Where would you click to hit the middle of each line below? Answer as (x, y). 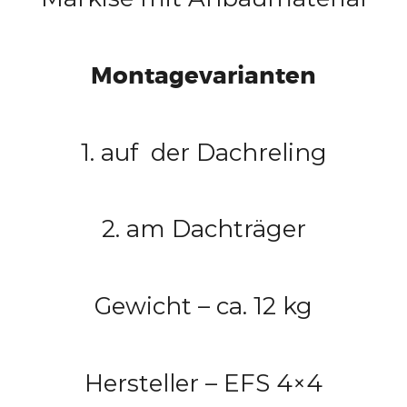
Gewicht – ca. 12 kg (203, 307)
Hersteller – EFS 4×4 (203, 384)
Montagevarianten (203, 75)
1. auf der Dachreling (203, 152)
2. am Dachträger (203, 229)
